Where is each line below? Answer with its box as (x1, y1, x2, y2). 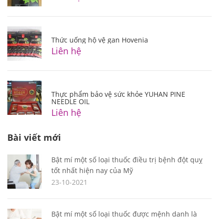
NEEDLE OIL (51, 96, 89, 106)
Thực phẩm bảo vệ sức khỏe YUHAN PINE (51, 89, 185, 99)
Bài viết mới (7, 131, 61, 143)
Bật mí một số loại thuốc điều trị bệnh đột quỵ (51, 154, 202, 164)
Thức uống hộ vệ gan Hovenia (51, 35, 148, 44)
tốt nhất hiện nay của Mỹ (51, 165, 133, 175)
